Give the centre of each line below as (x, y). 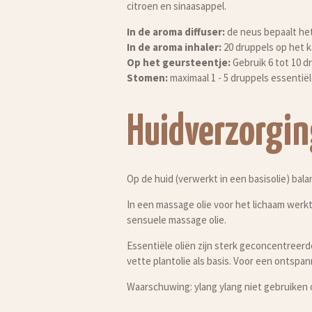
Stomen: (147, 78)
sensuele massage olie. (177, 219)
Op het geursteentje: (179, 63)
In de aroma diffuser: (176, 32)
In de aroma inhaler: (174, 47)
